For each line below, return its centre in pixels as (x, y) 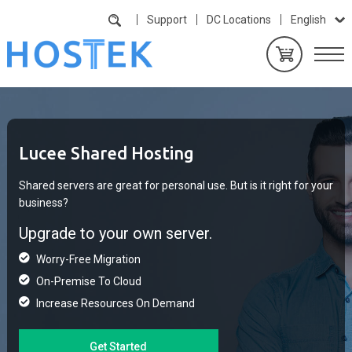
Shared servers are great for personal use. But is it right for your (176, 185)
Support (167, 20)
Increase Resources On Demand (115, 303)
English (309, 20)
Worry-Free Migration (88, 259)
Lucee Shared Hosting (106, 153)
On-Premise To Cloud (88, 281)
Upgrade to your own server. (115, 233)
